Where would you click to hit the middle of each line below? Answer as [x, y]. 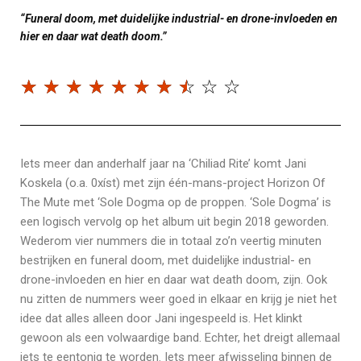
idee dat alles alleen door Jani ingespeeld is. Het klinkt [161, 318]
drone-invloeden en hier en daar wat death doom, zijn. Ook [174, 280]
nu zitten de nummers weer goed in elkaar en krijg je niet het [178, 299]
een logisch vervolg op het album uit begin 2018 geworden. [174, 222]
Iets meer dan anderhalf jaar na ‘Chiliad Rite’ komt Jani [163, 164]
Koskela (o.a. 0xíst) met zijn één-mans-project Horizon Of [173, 183]
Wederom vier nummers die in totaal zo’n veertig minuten [171, 241]
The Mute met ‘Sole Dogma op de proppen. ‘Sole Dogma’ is [176, 202]
